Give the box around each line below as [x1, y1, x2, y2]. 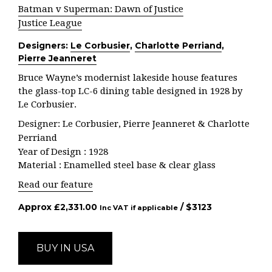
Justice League [18, 18, 82, 29]
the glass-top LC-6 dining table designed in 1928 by [18, 86, 242, 97]
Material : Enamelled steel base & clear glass [18, 160, 216, 171]
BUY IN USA [36, 242, 94, 254]
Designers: [18, 40, 70, 51]
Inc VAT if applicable [100, 203, 178, 212]
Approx [18, 202, 54, 212]
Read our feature [18, 179, 93, 190]
